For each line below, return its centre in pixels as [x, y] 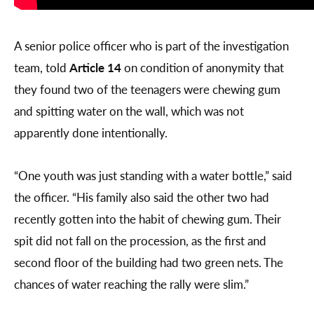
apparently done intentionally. [92, 133]
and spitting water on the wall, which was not [129, 111]
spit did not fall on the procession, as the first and [140, 241]
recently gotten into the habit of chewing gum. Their [148, 219]
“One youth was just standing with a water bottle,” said [153, 176]
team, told [42, 68]
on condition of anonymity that [203, 68]
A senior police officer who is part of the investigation [151, 46]
